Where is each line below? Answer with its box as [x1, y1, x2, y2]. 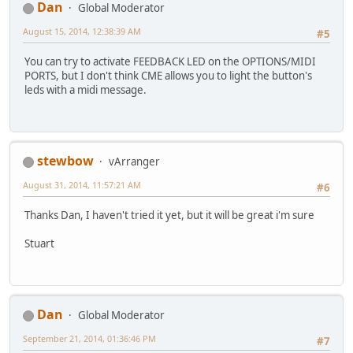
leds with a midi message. [24, 82, 147, 97]
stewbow [37, 152, 94, 170]
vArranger [109, 154, 160, 169]
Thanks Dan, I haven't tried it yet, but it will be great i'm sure [24, 207, 314, 222]
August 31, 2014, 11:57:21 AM [23, 179, 141, 191]
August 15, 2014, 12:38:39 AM [23, 25, 141, 38]
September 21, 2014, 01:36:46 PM [23, 333, 156, 345]
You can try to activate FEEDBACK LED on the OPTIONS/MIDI [24, 54, 316, 69]
